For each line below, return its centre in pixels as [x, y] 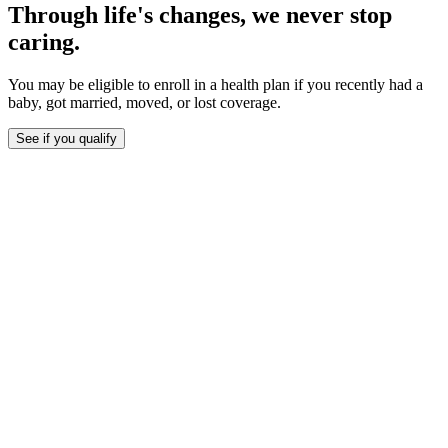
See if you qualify [66, 139]
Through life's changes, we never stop [200, 15]
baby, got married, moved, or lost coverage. [144, 103]
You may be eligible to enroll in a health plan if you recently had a [215, 85]
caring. [44, 42]
